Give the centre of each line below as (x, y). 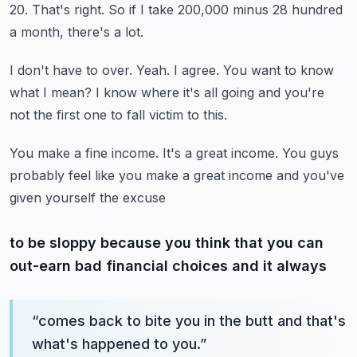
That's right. (68, 10)
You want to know (279, 70)
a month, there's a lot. (76, 32)
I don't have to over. (71, 70)
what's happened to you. (116, 344)
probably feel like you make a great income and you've (177, 175)
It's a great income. (220, 153)
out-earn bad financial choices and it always (168, 266)
